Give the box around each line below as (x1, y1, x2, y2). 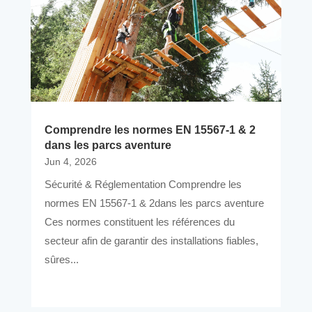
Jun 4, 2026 (44, 156, 97, 168)
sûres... (44, 253, 79, 266)
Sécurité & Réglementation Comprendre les (44, 178, 242, 191)
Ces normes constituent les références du (44, 216, 235, 228)
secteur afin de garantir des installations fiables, (44, 235, 258, 247)
